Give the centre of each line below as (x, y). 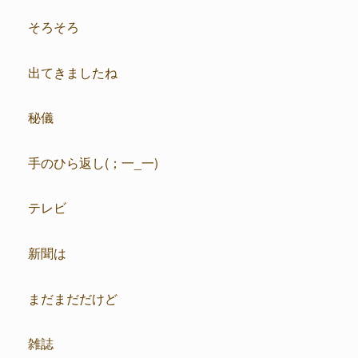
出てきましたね (73, 72)
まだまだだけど (73, 298)
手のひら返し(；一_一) (93, 162)
